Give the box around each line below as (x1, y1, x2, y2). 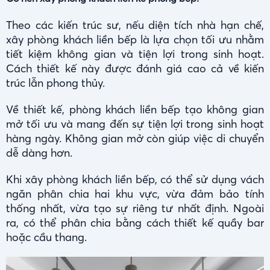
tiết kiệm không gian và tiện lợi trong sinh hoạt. (6, 47, 264, 61)
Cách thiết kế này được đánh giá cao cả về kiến (6, 61, 264, 76)
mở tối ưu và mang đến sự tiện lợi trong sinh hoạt (6, 117, 264, 131)
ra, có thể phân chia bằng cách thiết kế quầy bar (6, 216, 264, 230)
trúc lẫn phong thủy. (6, 76, 105, 90)
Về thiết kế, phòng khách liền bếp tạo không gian (6, 102, 264, 117)
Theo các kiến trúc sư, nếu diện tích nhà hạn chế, (6, 18, 264, 33)
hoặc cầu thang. (6, 230, 87, 245)
